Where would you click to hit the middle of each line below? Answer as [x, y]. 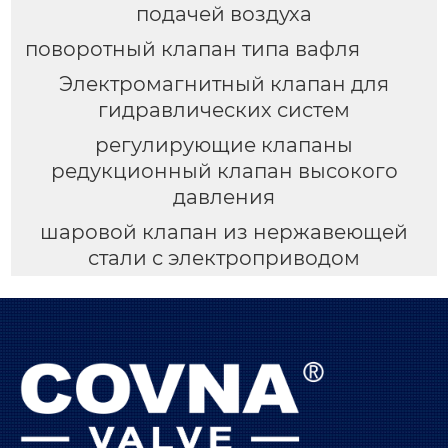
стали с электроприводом [224, 258]
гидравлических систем [224, 110]
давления [224, 197]
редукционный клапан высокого [224, 171]
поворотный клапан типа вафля [192, 49]
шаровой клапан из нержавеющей [224, 232]
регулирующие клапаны [224, 145]
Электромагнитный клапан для [224, 84]
